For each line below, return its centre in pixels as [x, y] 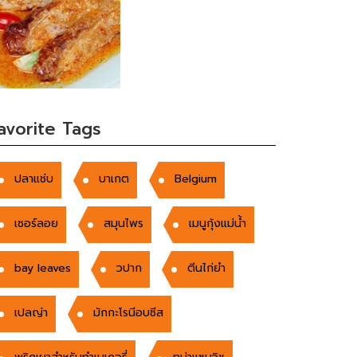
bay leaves [43, 269]
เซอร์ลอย [36, 224]
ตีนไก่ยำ [206, 269]
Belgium [196, 179]
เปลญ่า [31, 313]
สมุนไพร [124, 224]
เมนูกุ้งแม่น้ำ [218, 224]
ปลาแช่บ [34, 179]
